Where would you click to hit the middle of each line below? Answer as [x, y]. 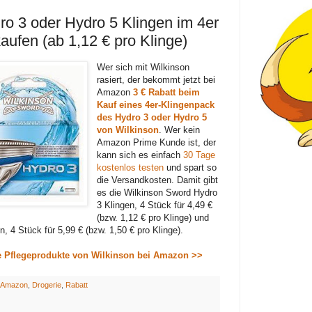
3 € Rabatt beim [167, 92]
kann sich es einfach [140, 155]
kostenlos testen [131, 167]
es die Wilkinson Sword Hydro [157, 192]
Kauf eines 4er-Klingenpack [156, 104]
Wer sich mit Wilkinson [143, 67]
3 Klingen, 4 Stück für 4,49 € [155, 205]
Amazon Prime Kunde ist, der [157, 142]
